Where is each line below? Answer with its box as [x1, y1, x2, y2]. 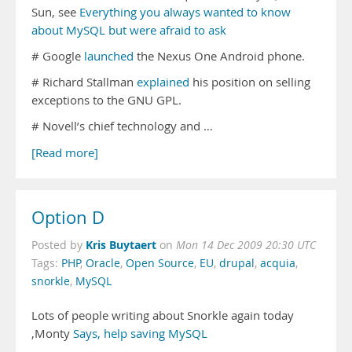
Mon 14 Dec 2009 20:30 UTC [176, 238, 316, 252]
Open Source [126, 256, 194, 270]
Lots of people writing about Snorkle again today [31, 308, 294, 323]
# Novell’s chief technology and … [31, 119, 213, 134]
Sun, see [31, 5, 79, 20]
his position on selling [189, 75, 310, 90]
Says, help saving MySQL [73, 326, 207, 341]
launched [84, 49, 134, 64]
